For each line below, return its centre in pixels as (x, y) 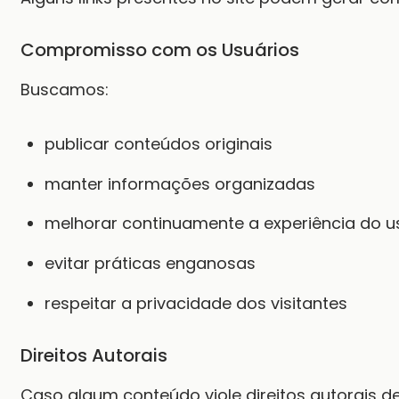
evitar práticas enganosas (150, 264)
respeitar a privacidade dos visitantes (196, 304)
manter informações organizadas (180, 183)
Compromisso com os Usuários (160, 50)
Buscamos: (65, 89)
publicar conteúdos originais (159, 143)
